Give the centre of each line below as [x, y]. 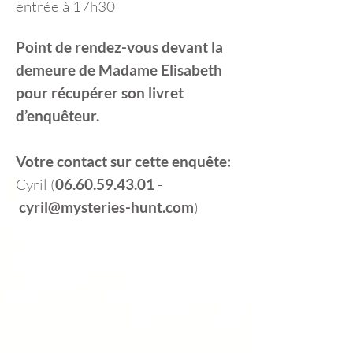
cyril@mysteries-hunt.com [106, 207]
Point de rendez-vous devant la [119, 47]
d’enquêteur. [58, 115]
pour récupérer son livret [100, 93]
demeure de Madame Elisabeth [119, 70]
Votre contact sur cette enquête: [123, 161]
